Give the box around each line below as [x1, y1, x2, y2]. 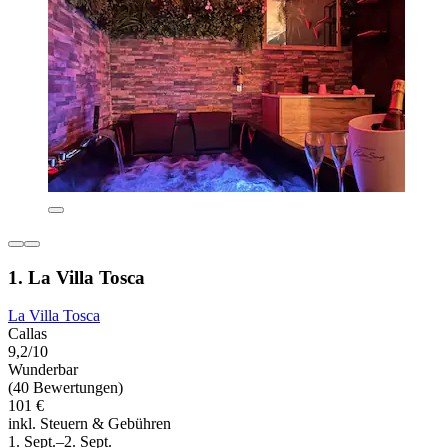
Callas [8, 325, 47, 343]
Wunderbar [8, 361, 78, 379]
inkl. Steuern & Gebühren [8, 415, 171, 433]
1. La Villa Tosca [8, 266, 145, 288]
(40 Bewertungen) [8, 379, 123, 397]
